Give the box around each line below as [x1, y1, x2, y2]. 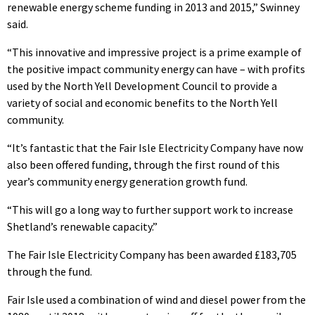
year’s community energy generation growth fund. [7, 174, 247, 188]
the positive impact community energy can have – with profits [7, 61, 305, 76]
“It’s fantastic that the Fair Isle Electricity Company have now [7, 140, 303, 155]
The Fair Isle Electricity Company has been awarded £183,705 [7, 247, 297, 262]
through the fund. [7, 264, 92, 278]
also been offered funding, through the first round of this [7, 157, 280, 172]
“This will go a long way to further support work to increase [7, 202, 293, 217]
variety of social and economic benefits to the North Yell [7, 95, 278, 110]
